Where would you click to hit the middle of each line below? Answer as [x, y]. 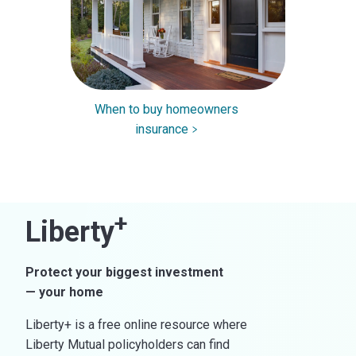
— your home [64, 292]
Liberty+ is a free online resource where [136, 324]
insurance [161, 129]
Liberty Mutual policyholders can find [128, 344]
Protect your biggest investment [124, 272]
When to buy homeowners [166, 109]
